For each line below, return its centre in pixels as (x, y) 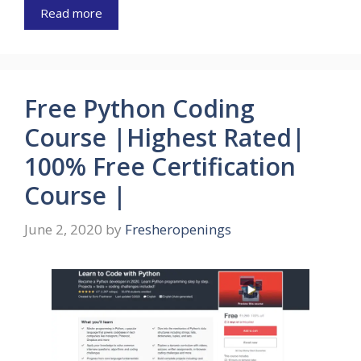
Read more (71, 13)
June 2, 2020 (63, 229)
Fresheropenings (178, 229)
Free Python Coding (139, 109)
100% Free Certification (160, 167)
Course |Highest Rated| (165, 138)
